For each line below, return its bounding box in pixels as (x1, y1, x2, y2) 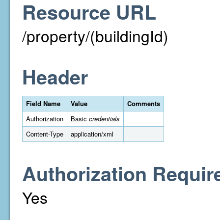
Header (22, 63, 88, 90)
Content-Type (26, 129, 63, 138)
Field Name (26, 99, 60, 108)
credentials (89, 114, 120, 123)
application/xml (71, 129, 113, 138)
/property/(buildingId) (22, 25, 168, 47)
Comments (127, 99, 160, 108)
